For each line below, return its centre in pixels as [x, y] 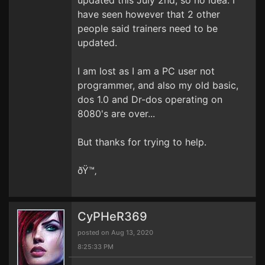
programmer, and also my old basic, [158, 85]
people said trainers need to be [148, 28]
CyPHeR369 [112, 216]
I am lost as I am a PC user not [146, 71]
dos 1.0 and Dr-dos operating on [150, 99]
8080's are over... [116, 114]
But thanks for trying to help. [142, 142]
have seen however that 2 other [149, 14]
